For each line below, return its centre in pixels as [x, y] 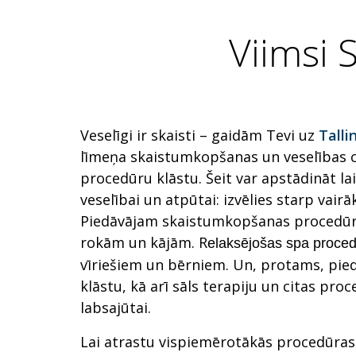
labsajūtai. [116, 308]
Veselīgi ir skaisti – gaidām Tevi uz [199, 135]
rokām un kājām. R [144, 243]
